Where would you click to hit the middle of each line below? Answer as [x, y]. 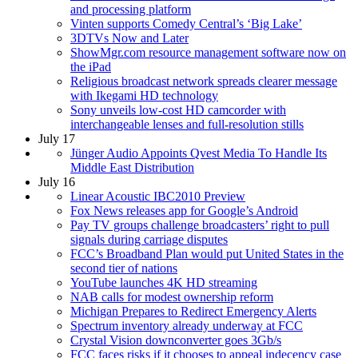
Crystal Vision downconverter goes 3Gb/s [176, 340]
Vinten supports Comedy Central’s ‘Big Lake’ [186, 23]
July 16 [57, 181]
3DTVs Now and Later [129, 38]
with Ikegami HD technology [144, 95]
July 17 [57, 138]
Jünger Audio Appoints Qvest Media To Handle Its [199, 153]
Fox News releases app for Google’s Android [184, 210]
